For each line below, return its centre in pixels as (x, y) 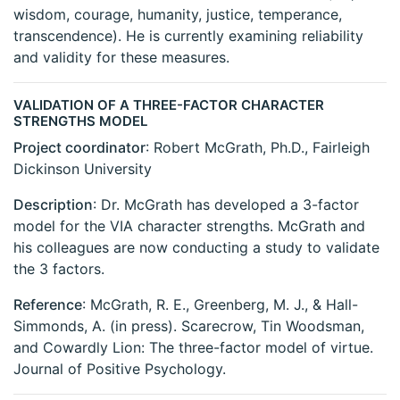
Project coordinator (79, 148)
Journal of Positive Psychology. (120, 369)
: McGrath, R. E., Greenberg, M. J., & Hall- (220, 305)
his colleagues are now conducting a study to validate (196, 248)
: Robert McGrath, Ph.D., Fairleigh (258, 148)
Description (53, 205)
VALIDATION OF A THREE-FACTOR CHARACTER (169, 105)
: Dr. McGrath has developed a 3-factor (226, 205)
